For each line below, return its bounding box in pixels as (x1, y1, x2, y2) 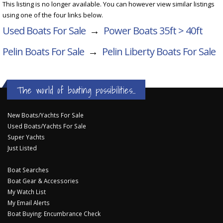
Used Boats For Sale (2, 23, 86, 37)
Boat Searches (7, 165, 49, 174)
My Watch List (7, 187, 46, 196)
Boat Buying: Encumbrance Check (7, 209, 101, 218)
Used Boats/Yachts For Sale (7, 121, 86, 130)
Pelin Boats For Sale (2, 44, 84, 58)
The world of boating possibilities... (17, 82, 135, 98)
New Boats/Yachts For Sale (7, 111, 84, 119)
